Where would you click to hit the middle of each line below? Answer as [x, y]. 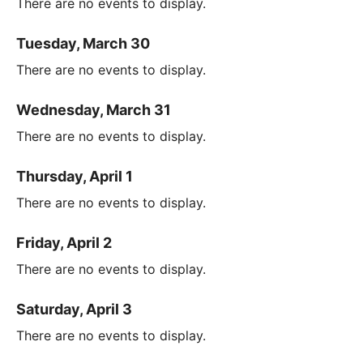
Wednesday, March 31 [94, 110]
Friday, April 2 [64, 243]
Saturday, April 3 [74, 310]
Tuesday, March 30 [83, 44]
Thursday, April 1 [75, 177]
